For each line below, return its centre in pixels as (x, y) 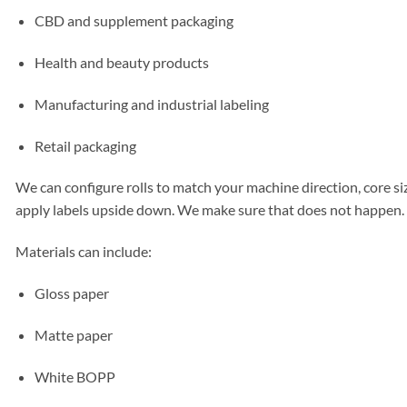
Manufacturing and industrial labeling (151, 104)
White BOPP (74, 376)
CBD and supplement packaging (134, 21)
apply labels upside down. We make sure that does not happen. (210, 210)
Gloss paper (71, 293)
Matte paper (73, 334)
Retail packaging (85, 145)
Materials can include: (84, 252)
